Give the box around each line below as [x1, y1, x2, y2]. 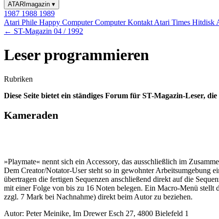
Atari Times [154, 18, 192, 26]
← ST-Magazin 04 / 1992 [4, 27, 83, 35]
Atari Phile [4, 18, 39, 26]
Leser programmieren [4, 46, 149, 64]
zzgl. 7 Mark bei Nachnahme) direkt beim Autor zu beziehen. [4, 193, 193, 201]
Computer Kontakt [95, 18, 154, 26]
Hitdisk [192, 18, 216, 26]
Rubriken [4, 74, 33, 83]
